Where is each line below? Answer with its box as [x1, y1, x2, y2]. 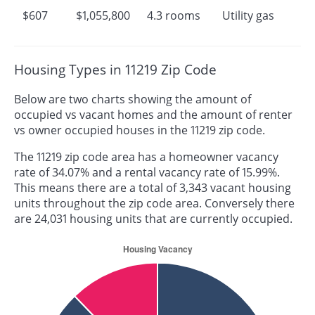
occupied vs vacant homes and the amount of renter [14, 106, 292, 122]
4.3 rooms [147, 7, 200, 23]
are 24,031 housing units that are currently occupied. [14, 210, 292, 226]
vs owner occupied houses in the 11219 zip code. [14, 122, 265, 138]
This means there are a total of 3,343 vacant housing [14, 179, 291, 195]
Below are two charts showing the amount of [14, 91, 251, 107]
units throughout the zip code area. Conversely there [14, 195, 295, 211]
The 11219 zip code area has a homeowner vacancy [14, 148, 278, 165]
